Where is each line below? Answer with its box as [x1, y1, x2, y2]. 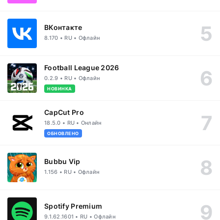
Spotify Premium [44, 201, 103, 210]
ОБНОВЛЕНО [47, 131, 79, 136]
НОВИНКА [47, 86, 72, 91]
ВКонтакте [44, 23, 82, 31]
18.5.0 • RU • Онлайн [44, 119, 102, 126]
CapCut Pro [44, 108, 84, 116]
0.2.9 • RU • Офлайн [44, 75, 100, 82]
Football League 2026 [44, 63, 119, 72]
